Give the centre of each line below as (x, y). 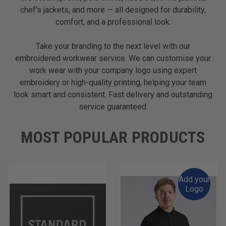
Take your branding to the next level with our (113, 46)
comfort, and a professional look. (113, 22)
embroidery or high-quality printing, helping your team (113, 82)
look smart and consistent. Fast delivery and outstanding (113, 94)
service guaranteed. (113, 106)
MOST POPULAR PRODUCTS (113, 137)
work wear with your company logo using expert (113, 70)
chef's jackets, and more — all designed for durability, (113, 10)
